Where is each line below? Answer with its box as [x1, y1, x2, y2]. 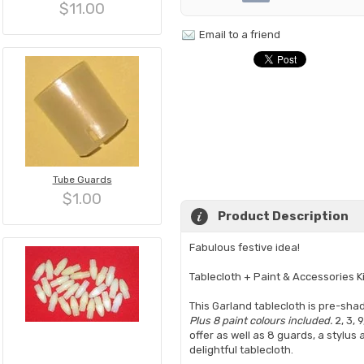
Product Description [218, 209, 349, 223]
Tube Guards [52, 174, 112, 185]
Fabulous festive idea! [189, 241, 300, 253]
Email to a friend [199, 28, 280, 41]
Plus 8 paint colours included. [189, 314, 332, 327]
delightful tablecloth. [189, 344, 293, 356]
